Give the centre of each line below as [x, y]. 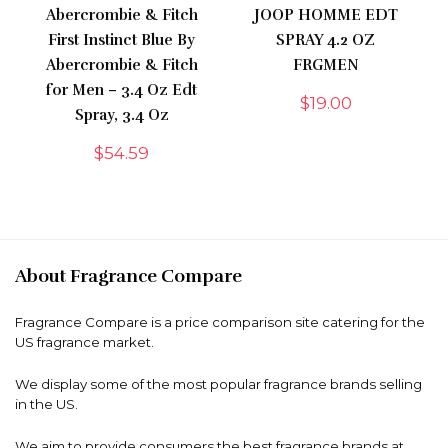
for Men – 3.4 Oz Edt [122, 89]
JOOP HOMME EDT [325, 14]
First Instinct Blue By [122, 39]
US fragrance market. [84, 341]
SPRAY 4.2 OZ [326, 39]
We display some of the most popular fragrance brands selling [218, 383]
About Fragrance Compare [128, 275]
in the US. [46, 403]
